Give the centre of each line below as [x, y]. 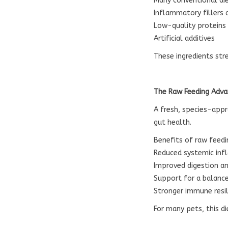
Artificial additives [184, 38]
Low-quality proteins [190, 26]
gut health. [173, 122]
